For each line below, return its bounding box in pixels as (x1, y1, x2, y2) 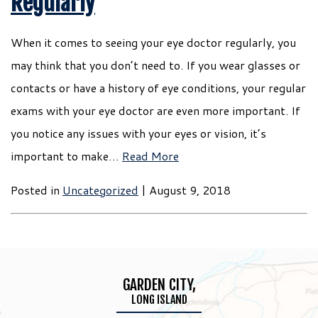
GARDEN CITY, (122, 275, 196, 294)
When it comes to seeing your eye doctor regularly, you (11, 34, 296, 50)
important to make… (11, 148, 122, 164)
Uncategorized (62, 182, 138, 198)
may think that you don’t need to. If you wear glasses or (11, 57, 300, 73)
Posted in (11, 182, 62, 198)
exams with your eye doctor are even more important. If (11, 102, 300, 119)
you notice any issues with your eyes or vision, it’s (11, 125, 266, 141)
